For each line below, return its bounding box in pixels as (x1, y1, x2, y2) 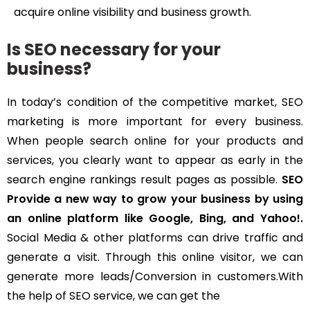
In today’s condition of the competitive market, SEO (7, 94, 303, 111)
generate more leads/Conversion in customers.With (7, 268, 303, 285)
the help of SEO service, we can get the (7, 288, 220, 304)
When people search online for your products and (7, 133, 303, 149)
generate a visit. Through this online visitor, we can (7, 249, 303, 266)
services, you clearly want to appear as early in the (7, 152, 303, 169)
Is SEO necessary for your (7, 38, 221, 62)
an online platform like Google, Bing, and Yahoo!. (7, 210, 303, 227)
